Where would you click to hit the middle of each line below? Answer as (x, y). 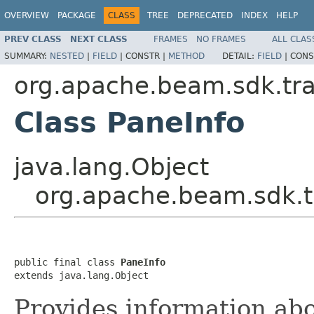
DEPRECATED (205, 15)
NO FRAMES (221, 39)
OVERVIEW (27, 15)
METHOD (186, 56)
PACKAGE (77, 15)
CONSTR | (147, 56)
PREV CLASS (33, 39)
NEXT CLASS (99, 39)
